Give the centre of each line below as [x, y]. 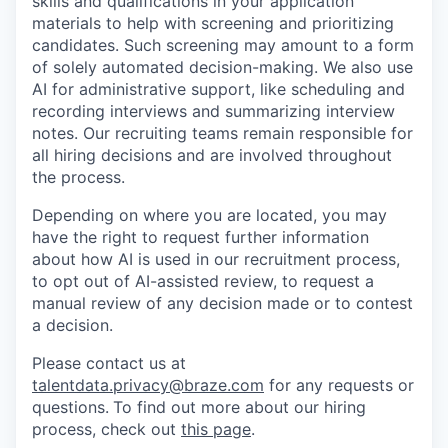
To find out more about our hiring [239, 407]
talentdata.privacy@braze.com [148, 385]
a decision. [72, 325]
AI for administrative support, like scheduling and [218, 89]
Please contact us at [109, 363]
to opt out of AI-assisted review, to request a [203, 281]
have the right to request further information [200, 237]
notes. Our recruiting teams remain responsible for [222, 133]
